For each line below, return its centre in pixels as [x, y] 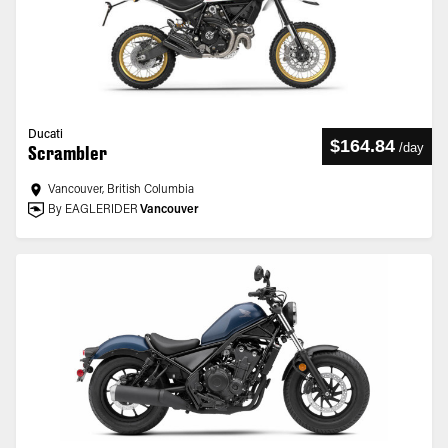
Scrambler [67, 153]
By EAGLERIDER [93, 210]
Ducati [45, 135]
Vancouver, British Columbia [121, 190]
